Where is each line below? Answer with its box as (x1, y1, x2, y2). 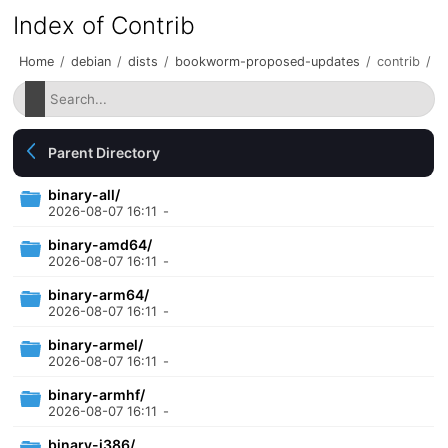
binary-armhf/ (48, 386, 146, 403)
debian (71, 54, 112, 69)
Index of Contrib (13, 11, 196, 40)
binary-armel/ (48, 336, 144, 353)
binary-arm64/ (48, 286, 150, 303)
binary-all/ (48, 186, 121, 203)
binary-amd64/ (48, 236, 153, 253)
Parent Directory (48, 144, 161, 161)
